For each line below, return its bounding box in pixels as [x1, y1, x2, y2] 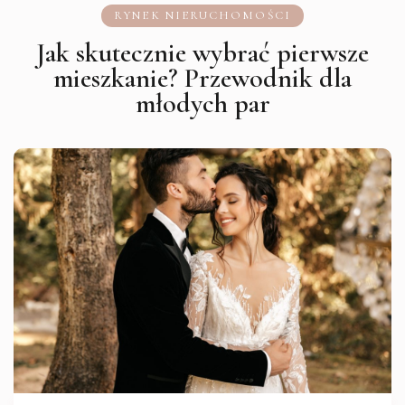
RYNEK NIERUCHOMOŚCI [114, 7, 291, 23]
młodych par [135, 86, 270, 120]
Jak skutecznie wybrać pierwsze [36, 35, 369, 70]
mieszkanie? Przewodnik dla [53, 61, 352, 95]
